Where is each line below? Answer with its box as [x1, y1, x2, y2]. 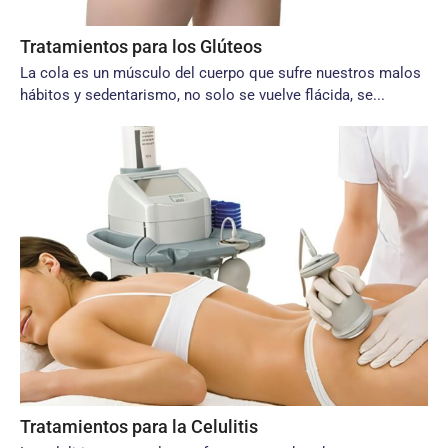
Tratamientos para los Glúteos [20, 36, 262, 57]
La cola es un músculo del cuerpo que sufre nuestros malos [20, 64, 421, 82]
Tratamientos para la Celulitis [20, 416, 258, 437]
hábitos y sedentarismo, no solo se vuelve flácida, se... [20, 86, 385, 104]
